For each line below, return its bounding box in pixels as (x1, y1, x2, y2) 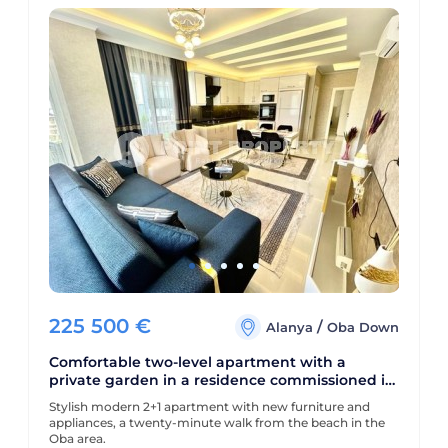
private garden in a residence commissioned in (48, 371, 395, 390)
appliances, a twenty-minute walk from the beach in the (48, 415, 385, 431)
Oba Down (327, 319, 400, 336)
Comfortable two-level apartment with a (48, 353, 346, 372)
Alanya (266, 319, 318, 336)
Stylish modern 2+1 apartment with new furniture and (48, 399, 370, 415)
